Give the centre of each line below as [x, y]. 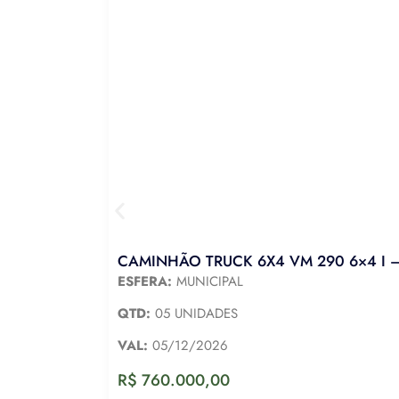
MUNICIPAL [208, 281]
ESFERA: [145, 281]
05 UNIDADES [194, 314]
